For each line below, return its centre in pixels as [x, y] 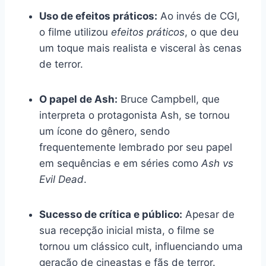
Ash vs [217, 163]
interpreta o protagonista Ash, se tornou [134, 115]
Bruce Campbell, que [169, 99]
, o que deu [212, 32]
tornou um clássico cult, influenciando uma [141, 246]
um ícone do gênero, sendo [104, 131]
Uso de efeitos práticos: [98, 16]
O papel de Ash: [78, 99]
